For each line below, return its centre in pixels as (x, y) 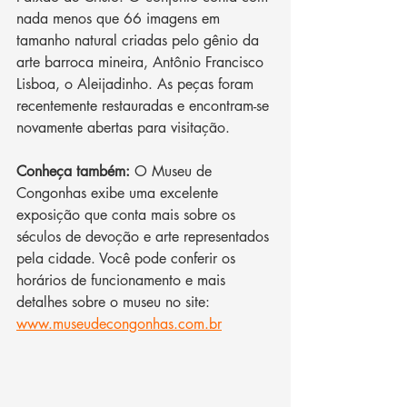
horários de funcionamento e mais (123, 281)
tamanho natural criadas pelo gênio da (140, 41)
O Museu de (175, 172)
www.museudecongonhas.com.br (119, 324)
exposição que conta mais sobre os (128, 215)
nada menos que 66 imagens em (120, 19)
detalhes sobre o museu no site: (115, 303)
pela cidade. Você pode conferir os (128, 259)
